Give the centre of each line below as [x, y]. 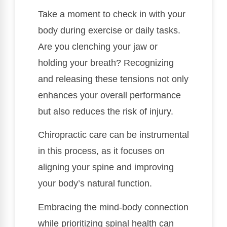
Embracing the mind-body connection [113, 207]
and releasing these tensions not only [113, 79]
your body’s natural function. [95, 184]
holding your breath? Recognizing [106, 63]
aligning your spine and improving [106, 167]
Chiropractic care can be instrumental [113, 135]
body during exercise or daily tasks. [109, 30]
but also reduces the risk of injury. [106, 111]
